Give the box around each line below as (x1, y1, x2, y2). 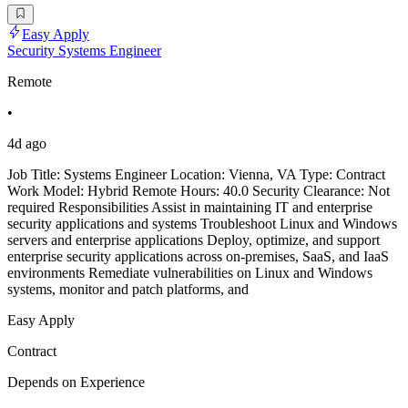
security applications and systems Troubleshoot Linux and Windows (7, 216, 397, 232)
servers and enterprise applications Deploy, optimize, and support (7, 232, 380, 249)
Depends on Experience (7, 374, 145, 391)
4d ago (7, 136, 46, 152)
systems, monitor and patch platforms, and (7, 281, 249, 298)
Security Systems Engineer (7, 43, 161, 59)
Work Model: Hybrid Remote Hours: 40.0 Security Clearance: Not (7, 183, 390, 199)
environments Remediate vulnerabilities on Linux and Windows (7, 265, 372, 281)
